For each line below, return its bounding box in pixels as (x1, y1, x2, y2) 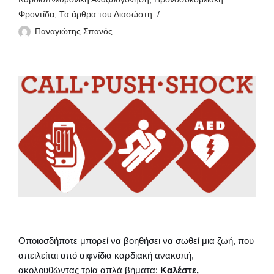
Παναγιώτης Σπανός (35, 27, 113, 36)
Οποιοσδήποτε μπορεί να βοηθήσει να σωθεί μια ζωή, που (18, 235, 254, 246)
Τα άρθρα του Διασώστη (59, 10, 152, 19)
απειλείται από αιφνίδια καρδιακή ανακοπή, (18, 250, 194, 261)
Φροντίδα (18, 10, 54, 19)
